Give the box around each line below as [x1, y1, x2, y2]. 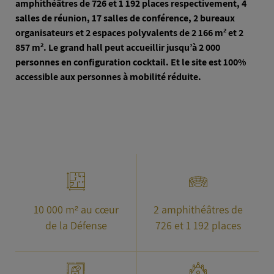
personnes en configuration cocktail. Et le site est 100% [15, 56, 246, 68]
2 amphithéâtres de [153, 202, 243, 217]
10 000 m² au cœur [33, 202, 119, 217]
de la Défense [45, 218, 107, 232]
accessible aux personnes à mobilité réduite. [15, 70, 203, 83]
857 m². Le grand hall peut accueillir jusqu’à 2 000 [15, 41, 220, 54]
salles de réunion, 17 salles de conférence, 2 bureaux [15, 12, 235, 24]
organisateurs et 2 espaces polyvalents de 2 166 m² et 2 [15, 26, 243, 39]
